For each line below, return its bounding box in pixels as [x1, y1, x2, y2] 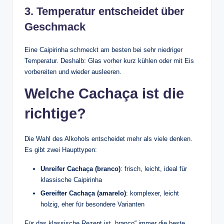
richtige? [24, 105, 86, 121]
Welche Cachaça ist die [24, 85, 184, 101]
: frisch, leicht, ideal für [120, 164, 187, 172]
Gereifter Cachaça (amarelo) [40, 189, 126, 197]
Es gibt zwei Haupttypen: [24, 145, 97, 153]
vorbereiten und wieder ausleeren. [24, 67, 121, 75]
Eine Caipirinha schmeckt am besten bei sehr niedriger [24, 45, 182, 53]
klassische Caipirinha [40, 175, 102, 183]
